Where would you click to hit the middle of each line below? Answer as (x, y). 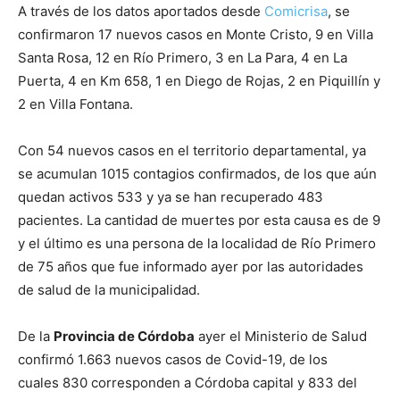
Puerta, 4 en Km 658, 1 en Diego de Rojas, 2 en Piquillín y (199, 81)
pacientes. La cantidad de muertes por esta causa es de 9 (199, 220)
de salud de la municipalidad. (109, 290)
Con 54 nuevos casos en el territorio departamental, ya (192, 150)
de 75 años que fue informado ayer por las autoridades (191, 267)
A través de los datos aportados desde (141, 11)
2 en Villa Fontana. (75, 104)
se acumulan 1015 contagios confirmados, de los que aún (197, 174)
